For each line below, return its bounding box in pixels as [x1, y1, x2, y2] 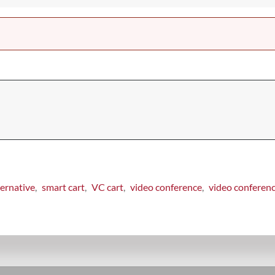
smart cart [42, 181, 85, 193]
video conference [130, 181, 202, 193]
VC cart [91, 181, 123, 193]
